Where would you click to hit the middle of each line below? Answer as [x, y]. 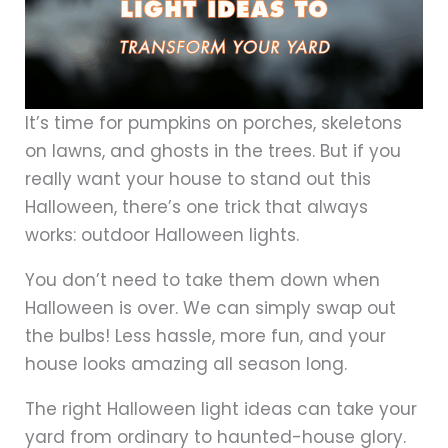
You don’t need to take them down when [202, 280]
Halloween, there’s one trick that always [196, 207]
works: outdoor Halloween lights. [162, 235]
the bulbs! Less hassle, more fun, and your [205, 336]
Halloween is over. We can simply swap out [210, 308]
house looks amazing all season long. [186, 364]
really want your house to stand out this [198, 179]
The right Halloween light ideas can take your [221, 409]
